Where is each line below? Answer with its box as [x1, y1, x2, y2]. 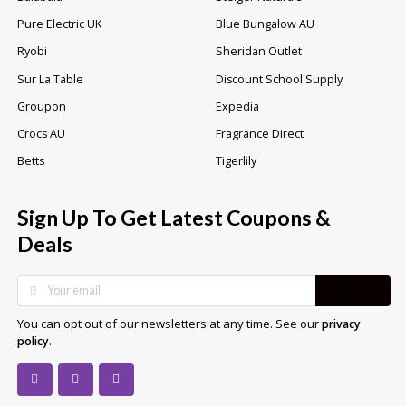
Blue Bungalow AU [216, 16, 314, 33]
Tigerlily [216, 152, 256, 169]
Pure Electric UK [17, 16, 101, 33]
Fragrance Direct [216, 125, 304, 141]
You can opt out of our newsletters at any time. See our [17, 314, 322, 332]
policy [17, 333, 49, 349]
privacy [322, 315, 361, 332]
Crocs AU [17, 125, 65, 141]
